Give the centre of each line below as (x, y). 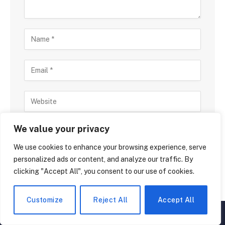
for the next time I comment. (70, 138)
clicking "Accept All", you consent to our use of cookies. (104, 171)
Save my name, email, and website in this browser (113, 127)
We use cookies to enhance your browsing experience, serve (110, 147)
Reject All (110, 200)
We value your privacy (62, 129)
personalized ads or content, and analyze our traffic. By (103, 159)
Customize (45, 200)
